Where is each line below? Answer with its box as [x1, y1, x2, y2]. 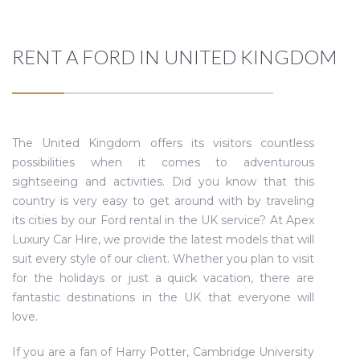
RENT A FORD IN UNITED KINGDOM [12, 45, 337, 68]
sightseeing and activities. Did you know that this [12, 174, 315, 189]
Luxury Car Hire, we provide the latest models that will [12, 232, 315, 247]
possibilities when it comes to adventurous [12, 155, 315, 170]
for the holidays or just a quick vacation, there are [12, 271, 315, 285]
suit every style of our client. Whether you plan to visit [12, 252, 315, 266]
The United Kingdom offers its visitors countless [12, 136, 315, 150]
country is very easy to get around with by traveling [12, 194, 315, 208]
